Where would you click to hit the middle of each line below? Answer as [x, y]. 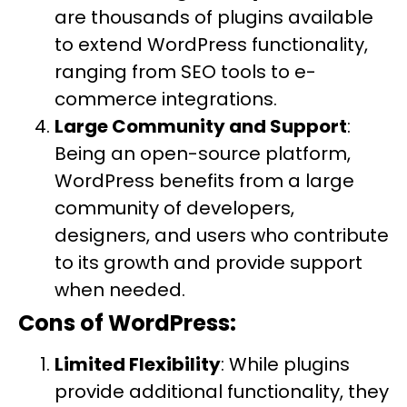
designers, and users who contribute [222, 235]
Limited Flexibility [138, 364]
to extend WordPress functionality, [211, 45]
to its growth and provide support [208, 263]
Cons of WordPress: [127, 323]
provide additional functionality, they [222, 392]
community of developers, [174, 208]
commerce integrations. [166, 99]
